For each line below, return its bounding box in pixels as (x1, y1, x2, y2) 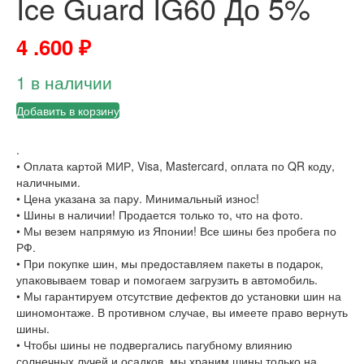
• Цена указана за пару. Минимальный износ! (16, 190, 259, 207)
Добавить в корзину (16, 102, 119, 119)
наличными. (16, 174, 80, 191)
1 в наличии (16, 70, 112, 95)
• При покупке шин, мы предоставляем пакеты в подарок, (16, 255, 323, 272)
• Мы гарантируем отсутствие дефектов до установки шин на (16, 288, 341, 305)
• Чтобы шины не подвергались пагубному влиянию (16, 336, 292, 353)
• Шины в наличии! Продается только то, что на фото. (16, 206, 303, 223)
